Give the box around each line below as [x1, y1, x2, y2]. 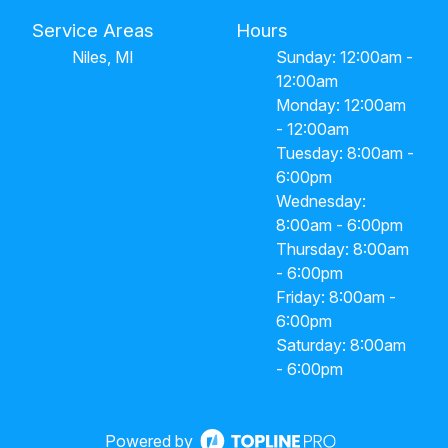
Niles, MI [72, 46, 134, 67]
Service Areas [32, 18, 154, 42]
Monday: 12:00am [276, 94, 406, 115]
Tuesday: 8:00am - [276, 142, 414, 163]
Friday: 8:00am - [276, 286, 396, 307]
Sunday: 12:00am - [276, 46, 413, 67]
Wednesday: [276, 190, 366, 211]
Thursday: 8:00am [276, 238, 409, 259]
